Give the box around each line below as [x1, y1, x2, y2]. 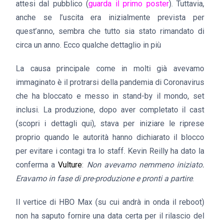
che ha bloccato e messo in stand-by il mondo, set [16, 91, 204, 101]
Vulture [58, 160, 82, 169]
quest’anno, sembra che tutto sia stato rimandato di [16, 27, 204, 36]
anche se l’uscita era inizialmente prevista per [16, 13, 204, 22]
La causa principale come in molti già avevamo [16, 64, 204, 73]
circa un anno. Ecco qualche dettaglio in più [16, 40, 161, 50]
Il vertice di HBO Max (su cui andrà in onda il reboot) [16, 197, 204, 207]
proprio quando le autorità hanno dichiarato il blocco [16, 133, 204, 142]
